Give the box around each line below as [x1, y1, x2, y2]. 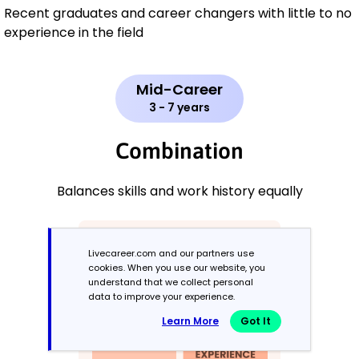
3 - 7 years [149, 99, 210, 115]
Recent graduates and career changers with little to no [4, 3, 352, 22]
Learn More [162, 314, 219, 328]
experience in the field [4, 22, 143, 42]
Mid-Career [136, 79, 223, 99]
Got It [240, 314, 271, 328]
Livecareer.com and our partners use [88, 247, 254, 260]
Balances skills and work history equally [56, 181, 303, 200]
